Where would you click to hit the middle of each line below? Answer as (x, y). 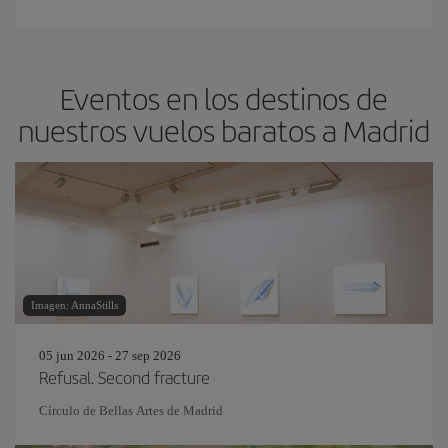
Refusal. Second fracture (124, 377)
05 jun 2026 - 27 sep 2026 (110, 355)
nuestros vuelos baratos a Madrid (224, 130)
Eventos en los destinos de (224, 98)
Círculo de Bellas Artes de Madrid (131, 410)
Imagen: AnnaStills (74, 305)
